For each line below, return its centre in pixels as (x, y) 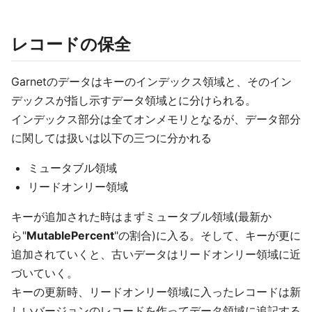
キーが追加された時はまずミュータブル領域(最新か (141, 217)
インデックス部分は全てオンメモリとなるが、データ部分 (156, 119)
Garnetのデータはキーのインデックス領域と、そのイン (151, 81)
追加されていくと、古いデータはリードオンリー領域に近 (156, 254)
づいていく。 (45, 273)
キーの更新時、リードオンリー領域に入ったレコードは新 (156, 292)
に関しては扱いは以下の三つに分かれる (111, 138)
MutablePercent (70, 235)
